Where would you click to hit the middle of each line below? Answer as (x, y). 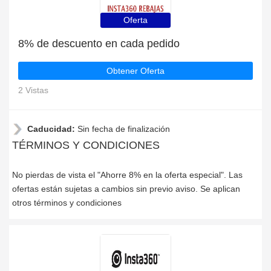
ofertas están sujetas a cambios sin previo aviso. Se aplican (126, 189)
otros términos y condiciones (67, 203)
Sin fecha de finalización (124, 129)
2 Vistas (33, 90)
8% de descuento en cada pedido (99, 44)
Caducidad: (52, 129)
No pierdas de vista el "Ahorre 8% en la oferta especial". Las (127, 175)
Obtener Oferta (135, 71)
